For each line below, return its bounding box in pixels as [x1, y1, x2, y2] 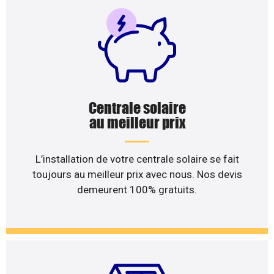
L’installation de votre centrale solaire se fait [35, 152, 239, 165]
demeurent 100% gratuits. [77, 183, 197, 196]
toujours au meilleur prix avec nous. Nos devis [32, 168, 242, 180]
